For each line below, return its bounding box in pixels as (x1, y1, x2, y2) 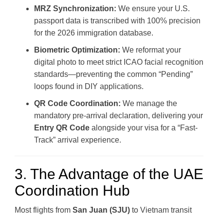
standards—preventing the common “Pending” (34, 70, 193, 78)
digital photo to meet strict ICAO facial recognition (34, 57, 203, 66)
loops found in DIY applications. (34, 82, 144, 91)
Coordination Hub (15, 182, 130, 199)
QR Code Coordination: (34, 99, 121, 108)
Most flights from (15, 205, 73, 214)
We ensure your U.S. (116, 4, 190, 13)
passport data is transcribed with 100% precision (34, 16, 200, 25)
